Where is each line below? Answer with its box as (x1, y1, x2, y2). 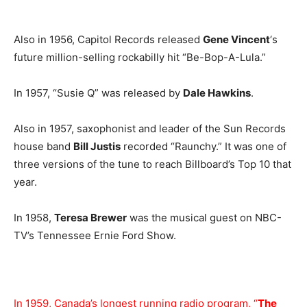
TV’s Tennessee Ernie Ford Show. (14, 229, 176, 242)
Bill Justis (73, 140, 121, 153)
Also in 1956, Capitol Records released (14, 33, 203, 46)
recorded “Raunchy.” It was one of (121, 140, 286, 153)
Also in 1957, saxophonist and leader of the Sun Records (14, 122, 286, 135)
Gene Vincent (203, 33, 270, 46)
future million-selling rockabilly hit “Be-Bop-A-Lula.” (14, 51, 266, 64)
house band (14, 140, 73, 153)
